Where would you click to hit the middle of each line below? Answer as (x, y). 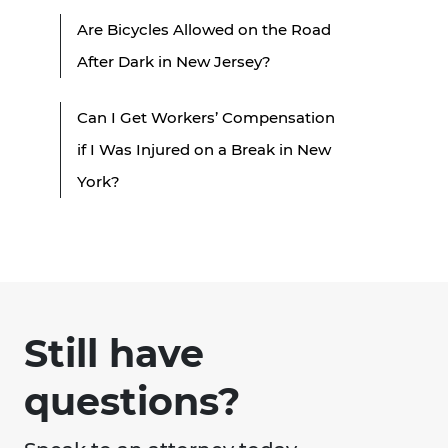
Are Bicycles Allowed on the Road (204, 29)
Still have (114, 353)
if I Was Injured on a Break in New (204, 149)
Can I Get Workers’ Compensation (206, 117)
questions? (132, 401)
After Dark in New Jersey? (174, 61)
